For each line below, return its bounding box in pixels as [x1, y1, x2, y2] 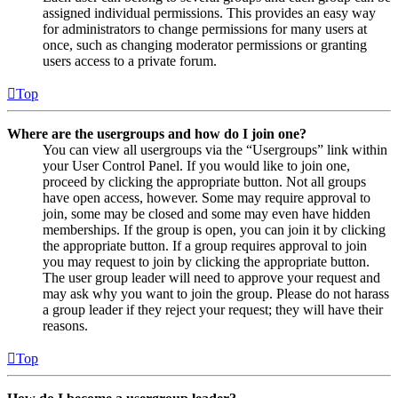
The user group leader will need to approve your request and [43, 270, 380, 286]
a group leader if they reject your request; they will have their [43, 302, 383, 318]
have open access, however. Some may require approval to [43, 190, 370, 206]
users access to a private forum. [43, 53, 217, 69]
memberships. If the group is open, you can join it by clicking [43, 222, 386, 238]
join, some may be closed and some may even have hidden [43, 206, 370, 222]
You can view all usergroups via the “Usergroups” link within [43, 142, 387, 158]
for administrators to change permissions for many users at [43, 21, 367, 37]
